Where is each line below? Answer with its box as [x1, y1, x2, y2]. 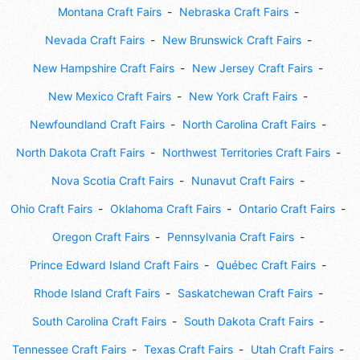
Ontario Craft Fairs [239, 202, 335, 216]
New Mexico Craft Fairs [48, 89, 171, 104]
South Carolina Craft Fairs [32, 314, 166, 329]
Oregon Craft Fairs [51, 230, 149, 244]
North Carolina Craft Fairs [182, 117, 316, 132]
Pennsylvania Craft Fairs [166, 230, 294, 244]
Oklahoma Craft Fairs [110, 202, 221, 216]
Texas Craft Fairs [144, 342, 233, 357]
